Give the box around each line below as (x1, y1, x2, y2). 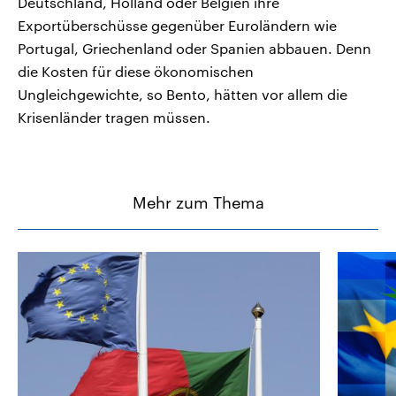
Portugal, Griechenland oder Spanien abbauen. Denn (18, 40, 371, 57)
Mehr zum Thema (132, 193, 264, 213)
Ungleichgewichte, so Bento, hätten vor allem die (18, 86, 347, 103)
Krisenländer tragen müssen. (18, 109, 210, 126)
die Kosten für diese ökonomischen (18, 63, 254, 80)
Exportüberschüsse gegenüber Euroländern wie (18, 17, 337, 34)
